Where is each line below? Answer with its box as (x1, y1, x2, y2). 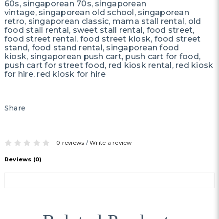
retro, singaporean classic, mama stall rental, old (4, 16, 201, 26)
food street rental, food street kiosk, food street (4, 34, 201, 44)
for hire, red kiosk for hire (4, 69, 106, 79)
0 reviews (56, 139, 85, 146)
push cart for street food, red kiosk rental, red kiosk (4, 60, 214, 70)
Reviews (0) (4, 155, 42, 163)
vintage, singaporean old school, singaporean (4, 7, 189, 17)
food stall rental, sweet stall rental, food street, (4, 25, 195, 35)
